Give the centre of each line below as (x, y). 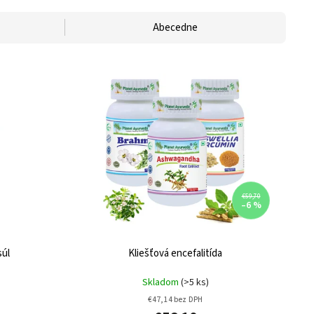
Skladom (161, 282)
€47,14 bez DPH (175, 299)
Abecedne (175, 27)
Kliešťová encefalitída (175, 253)
